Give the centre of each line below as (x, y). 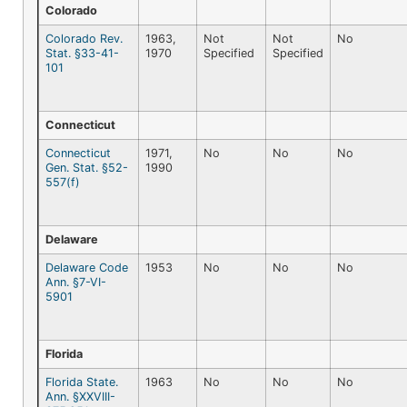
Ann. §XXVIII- (80, 396)
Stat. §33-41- (82, 53)
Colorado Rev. (84, 38)
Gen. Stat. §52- (87, 167)
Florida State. (82, 382)
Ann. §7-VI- (76, 282)
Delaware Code (87, 267)
